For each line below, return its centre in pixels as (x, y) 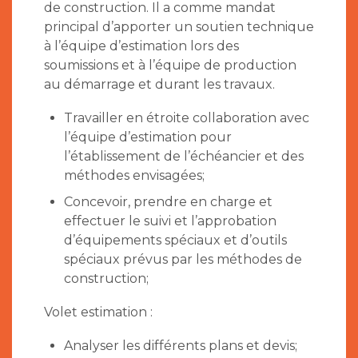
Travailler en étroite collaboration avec (187, 118)
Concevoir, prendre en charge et (168, 202)
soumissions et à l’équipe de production (170, 66)
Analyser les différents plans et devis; (181, 346)
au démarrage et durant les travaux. (159, 85)
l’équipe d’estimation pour (148, 137)
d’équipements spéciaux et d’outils (175, 241)
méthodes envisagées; (134, 176)
